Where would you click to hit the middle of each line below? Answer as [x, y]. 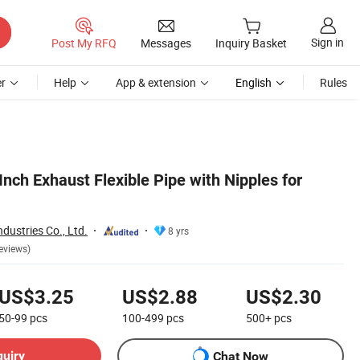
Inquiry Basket [251, 43]
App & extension [156, 82]
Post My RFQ [84, 43]
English [254, 82]
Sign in [327, 43]
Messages [166, 43]
